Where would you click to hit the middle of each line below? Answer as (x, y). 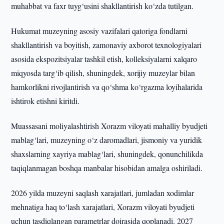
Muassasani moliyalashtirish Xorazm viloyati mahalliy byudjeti (109, 126)
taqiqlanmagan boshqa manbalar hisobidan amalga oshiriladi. (107, 168)
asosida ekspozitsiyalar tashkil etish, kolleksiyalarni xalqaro (104, 59)
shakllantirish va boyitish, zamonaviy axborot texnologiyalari (106, 45)
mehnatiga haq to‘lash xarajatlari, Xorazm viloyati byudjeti (103, 207)
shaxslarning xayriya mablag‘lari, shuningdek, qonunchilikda (107, 154)
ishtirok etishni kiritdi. (45, 101)
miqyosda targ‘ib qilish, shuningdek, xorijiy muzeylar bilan (103, 73)
